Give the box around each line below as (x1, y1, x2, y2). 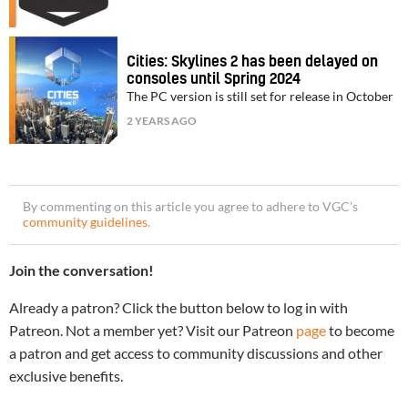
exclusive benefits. (9, 367, 123, 385)
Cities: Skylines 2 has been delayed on (127, 54, 379, 69)
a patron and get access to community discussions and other (9, 344, 382, 362)
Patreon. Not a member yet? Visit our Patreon (9, 321, 296, 340)
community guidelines (23, 215, 148, 230)
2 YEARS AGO (127, 113, 198, 127)
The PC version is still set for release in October (127, 88, 394, 104)
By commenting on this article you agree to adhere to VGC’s (23, 199, 358, 215)
